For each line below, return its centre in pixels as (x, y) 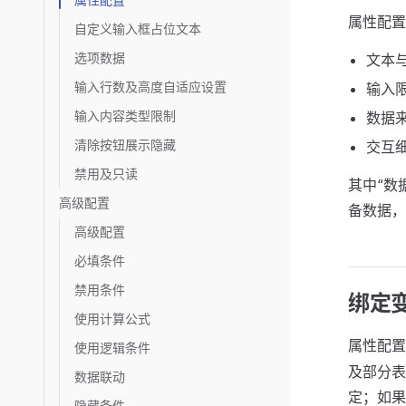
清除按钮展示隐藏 (125, 145)
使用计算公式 (112, 319)
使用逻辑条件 (112, 348)
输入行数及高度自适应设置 (150, 87)
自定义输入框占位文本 (138, 29)
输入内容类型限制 (125, 116)
